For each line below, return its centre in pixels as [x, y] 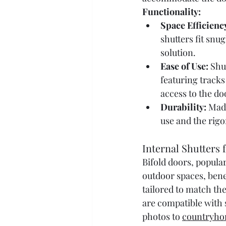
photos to [162, 216]
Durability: [183, 107]
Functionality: [172, 12]
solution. [178, 52]
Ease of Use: [184, 66]
